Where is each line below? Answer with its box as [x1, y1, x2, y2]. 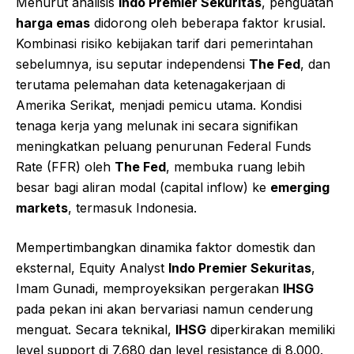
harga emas [16, 15, 90, 32]
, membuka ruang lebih [166, 159, 305, 175]
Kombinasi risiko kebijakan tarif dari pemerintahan [16, 36, 313, 52]
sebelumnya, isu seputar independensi [16, 56, 249, 73]
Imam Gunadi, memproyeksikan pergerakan [16, 281, 283, 297]
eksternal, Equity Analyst [16, 260, 168, 277]
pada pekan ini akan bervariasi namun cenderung [16, 301, 313, 318]
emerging [270, 179, 330, 196]
